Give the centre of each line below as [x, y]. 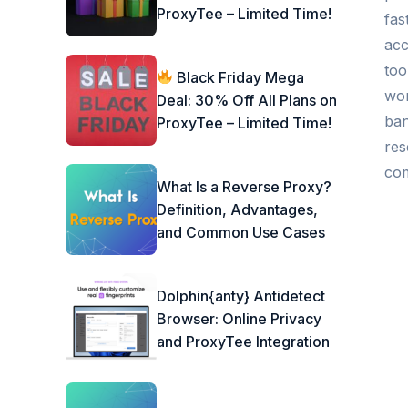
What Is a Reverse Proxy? [244, 186]
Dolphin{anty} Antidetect [241, 296]
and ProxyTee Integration [243, 341]
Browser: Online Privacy [239, 318]
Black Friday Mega [239, 77]
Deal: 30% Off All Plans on [247, 100]
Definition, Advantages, [237, 209]
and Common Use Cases [241, 232]
